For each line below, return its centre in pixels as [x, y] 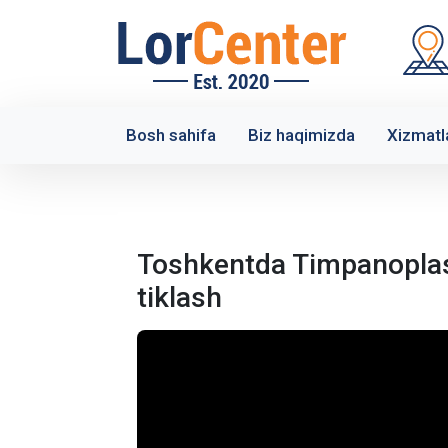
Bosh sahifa [171, 135]
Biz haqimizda [301, 135]
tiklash [179, 297]
